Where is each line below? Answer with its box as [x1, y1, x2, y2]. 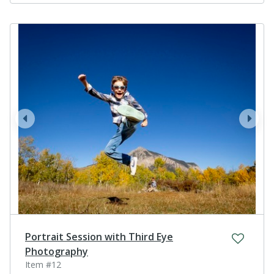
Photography [25, 244, 88, 258]
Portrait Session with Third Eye [25, 229, 173, 243]
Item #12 [25, 258, 61, 270]
